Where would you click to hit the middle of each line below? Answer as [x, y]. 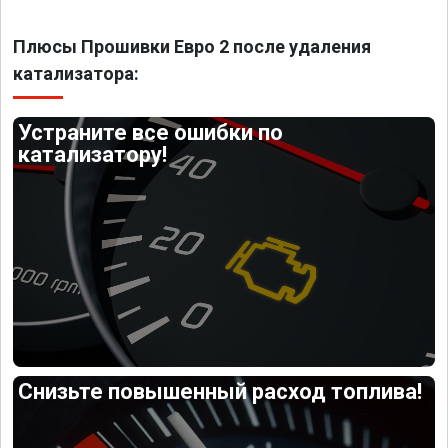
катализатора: [76, 73]
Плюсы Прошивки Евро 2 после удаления [192, 46]
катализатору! [93, 154]
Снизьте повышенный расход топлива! [220, 391]
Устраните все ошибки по [151, 132]
